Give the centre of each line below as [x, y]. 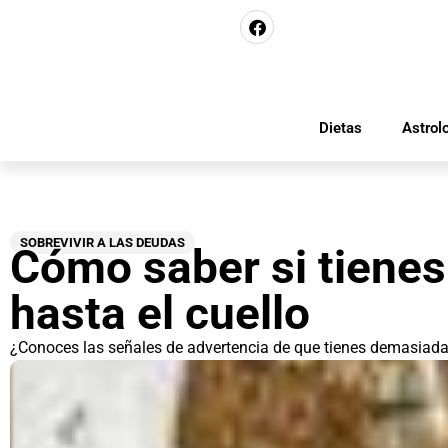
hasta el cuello [160, 313]
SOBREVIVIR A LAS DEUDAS [102, 242]
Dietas [340, 128]
